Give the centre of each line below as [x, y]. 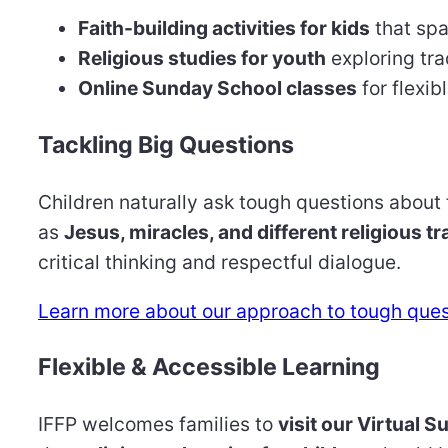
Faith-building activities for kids [224, 28]
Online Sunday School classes [217, 88]
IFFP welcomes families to [158, 424]
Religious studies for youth [202, 58]
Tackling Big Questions [166, 144]
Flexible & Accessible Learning [209, 367]
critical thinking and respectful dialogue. [219, 261]
